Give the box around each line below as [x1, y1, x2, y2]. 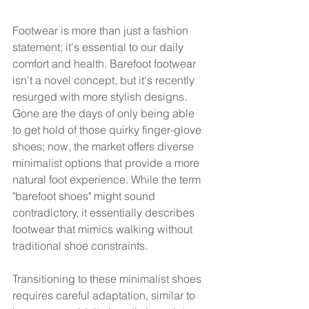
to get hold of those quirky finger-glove [12, 122, 204, 137]
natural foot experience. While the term [12, 172, 203, 186]
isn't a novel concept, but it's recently [12, 72, 197, 87]
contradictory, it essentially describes [12, 205, 197, 219]
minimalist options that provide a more [12, 155, 202, 170]
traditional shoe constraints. [12, 238, 148, 252]
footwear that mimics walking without [12, 221, 195, 236]
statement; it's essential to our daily [12, 39, 186, 54]
